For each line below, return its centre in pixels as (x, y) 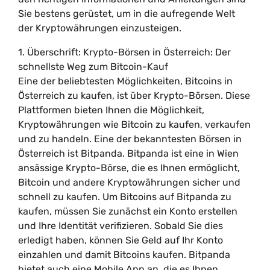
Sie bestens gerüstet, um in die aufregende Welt (127, 14)
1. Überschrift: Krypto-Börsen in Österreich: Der (124, 52)
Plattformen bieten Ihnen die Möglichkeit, (111, 110)
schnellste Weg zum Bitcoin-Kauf (93, 67)
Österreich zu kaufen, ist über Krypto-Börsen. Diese (134, 96)
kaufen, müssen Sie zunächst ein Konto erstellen (128, 211)
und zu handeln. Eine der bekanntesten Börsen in (130, 139)
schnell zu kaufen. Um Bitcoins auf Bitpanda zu (125, 197)
